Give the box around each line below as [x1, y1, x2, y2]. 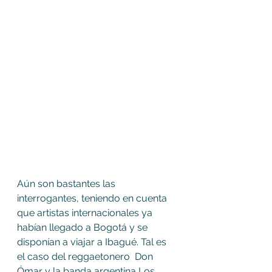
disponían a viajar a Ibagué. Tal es [17, 236, 169, 248]
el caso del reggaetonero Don [17, 250, 155, 262]
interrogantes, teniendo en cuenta [17, 192, 169, 204]
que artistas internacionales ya [17, 206, 155, 219]
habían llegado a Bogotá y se [17, 221, 150, 233]
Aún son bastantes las [17, 177, 118, 189]
